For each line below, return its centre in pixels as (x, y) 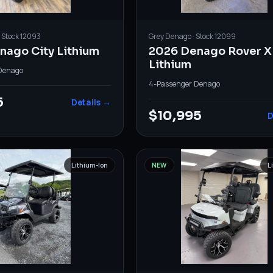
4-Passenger (170, 83)
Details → (91, 102)
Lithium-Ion (89, 165)
